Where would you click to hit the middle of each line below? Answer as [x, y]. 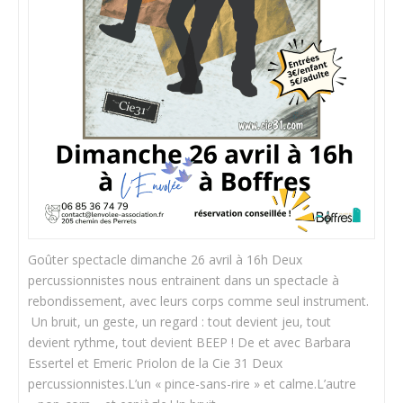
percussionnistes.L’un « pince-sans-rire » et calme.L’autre [193, 384]
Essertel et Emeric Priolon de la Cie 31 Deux [156, 363]
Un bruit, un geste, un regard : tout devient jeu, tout [180, 322]
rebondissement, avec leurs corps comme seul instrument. [199, 301]
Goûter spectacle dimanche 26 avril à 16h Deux [166, 260]
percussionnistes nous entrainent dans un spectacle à [184, 281]
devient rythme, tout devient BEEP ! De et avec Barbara [190, 343]
